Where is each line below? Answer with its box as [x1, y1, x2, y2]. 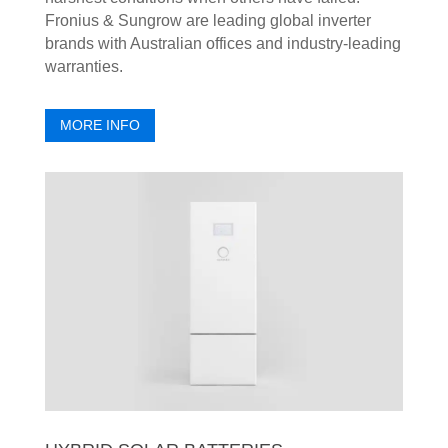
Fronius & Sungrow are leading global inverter [44, 12, 371, 30]
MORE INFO [59, 116, 140, 133]
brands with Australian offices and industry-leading [44, 35, 401, 53]
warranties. [44, 58, 123, 76]
